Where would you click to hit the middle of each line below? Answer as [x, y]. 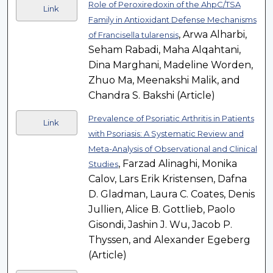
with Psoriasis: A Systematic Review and [166, 134]
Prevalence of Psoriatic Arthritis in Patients [171, 119]
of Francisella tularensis [133, 35]
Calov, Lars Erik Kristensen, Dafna [167, 179]
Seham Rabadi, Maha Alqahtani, [164, 50]
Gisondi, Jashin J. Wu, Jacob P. [160, 225]
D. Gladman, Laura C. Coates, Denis [171, 194]
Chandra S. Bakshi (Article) [151, 96]
